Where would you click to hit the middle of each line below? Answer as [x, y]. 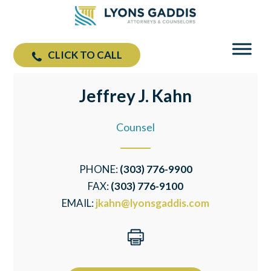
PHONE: [99, 169]
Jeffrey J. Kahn [135, 96]
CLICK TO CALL [85, 54]
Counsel [135, 127]
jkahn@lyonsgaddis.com [152, 203]
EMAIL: [79, 203]
